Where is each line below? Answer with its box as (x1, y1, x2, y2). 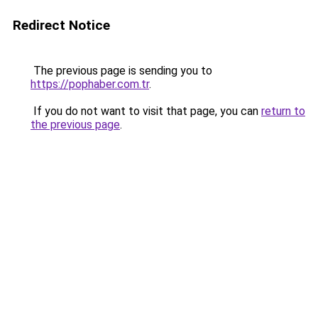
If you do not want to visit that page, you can (31, 104, 261, 118)
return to (261, 104, 305, 118)
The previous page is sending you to (31, 64, 212, 77)
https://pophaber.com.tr (31, 77, 149, 91)
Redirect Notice (13, 17, 110, 33)
